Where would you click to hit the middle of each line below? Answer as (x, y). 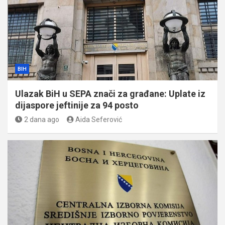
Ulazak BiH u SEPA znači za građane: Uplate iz (110, 94)
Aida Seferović (99, 120)
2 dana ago (41, 120)
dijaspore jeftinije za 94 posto (77, 105)
